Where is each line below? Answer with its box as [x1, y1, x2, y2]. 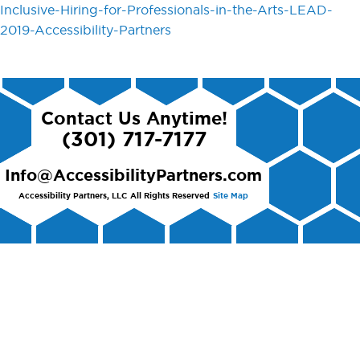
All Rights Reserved [130, 192, 210, 200]
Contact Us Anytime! [40, 110, 227, 128]
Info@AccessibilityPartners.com [5, 168, 262, 184]
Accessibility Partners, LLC [18, 192, 127, 200]
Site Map [213, 192, 248, 200]
